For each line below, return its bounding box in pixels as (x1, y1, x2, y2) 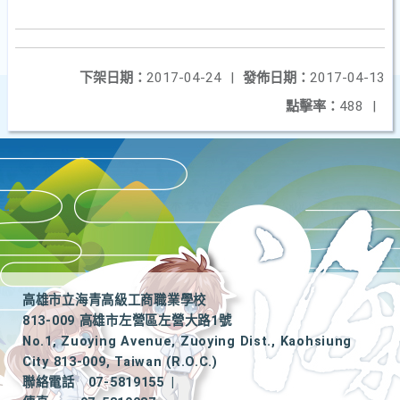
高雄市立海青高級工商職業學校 (22, 293, 207, 308)
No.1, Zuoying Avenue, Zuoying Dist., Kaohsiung (22, 334, 353, 349)
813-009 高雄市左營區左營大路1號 (22, 313, 232, 329)
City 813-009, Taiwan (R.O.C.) (22, 354, 218, 370)
